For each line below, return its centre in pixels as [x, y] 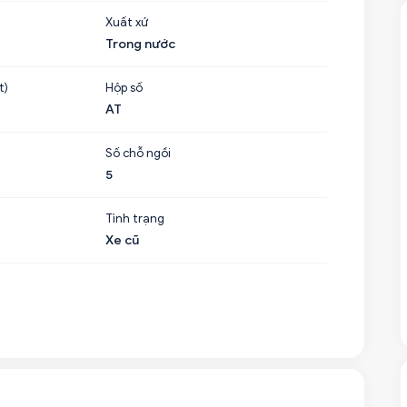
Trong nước [141, 44]
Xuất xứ [127, 22]
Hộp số [124, 88]
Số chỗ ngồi [139, 153]
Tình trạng [135, 218]
